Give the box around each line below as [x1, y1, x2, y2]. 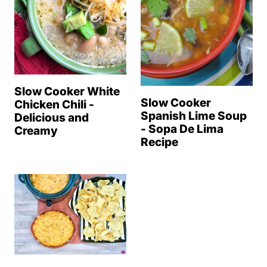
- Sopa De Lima [141, 122, 223, 136]
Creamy [14, 123, 58, 138]
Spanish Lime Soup [141, 108, 247, 123]
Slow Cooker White [14, 84, 120, 98]
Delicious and [14, 110, 89, 125]
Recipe [141, 135, 178, 149]
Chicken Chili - [14, 97, 94, 111]
